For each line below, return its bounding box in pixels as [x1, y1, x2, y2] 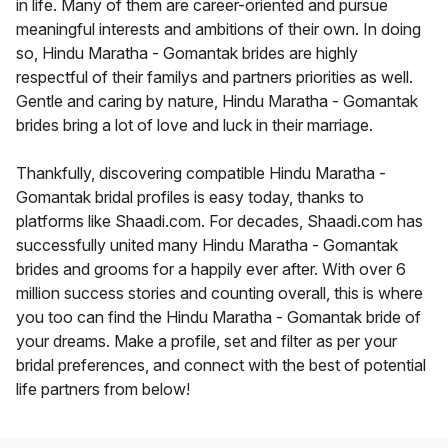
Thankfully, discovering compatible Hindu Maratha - [16, 163, 386, 184]
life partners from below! [16, 379, 190, 400]
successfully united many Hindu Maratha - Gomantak [16, 235, 398, 256]
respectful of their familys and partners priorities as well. [16, 67, 413, 88]
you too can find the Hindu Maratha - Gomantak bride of [16, 307, 421, 328]
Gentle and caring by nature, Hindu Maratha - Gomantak [16, 91, 418, 112]
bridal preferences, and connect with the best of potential [16, 355, 426, 376]
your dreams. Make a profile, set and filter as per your [16, 331, 397, 352]
